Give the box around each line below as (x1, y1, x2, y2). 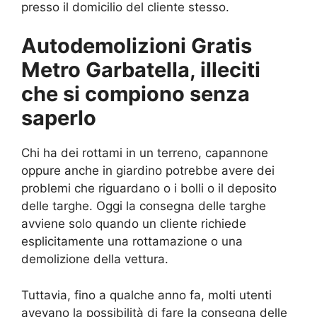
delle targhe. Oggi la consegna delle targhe (21, 199, 266, 214)
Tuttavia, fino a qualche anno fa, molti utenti (21, 287, 272, 302)
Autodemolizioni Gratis (21, 33, 252, 59)
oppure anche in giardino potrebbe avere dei (21, 163, 275, 178)
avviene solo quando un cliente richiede (21, 217, 246, 231)
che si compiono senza (21, 81, 250, 107)
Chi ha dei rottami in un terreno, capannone (21, 146, 268, 161)
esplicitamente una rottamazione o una (21, 234, 243, 249)
